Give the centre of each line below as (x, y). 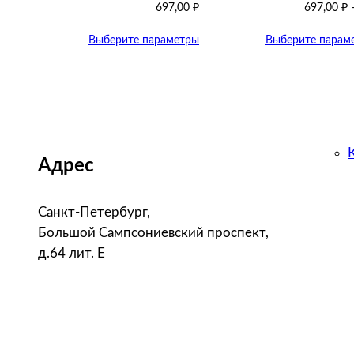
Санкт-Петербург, (94, 212)
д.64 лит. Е (72, 253)
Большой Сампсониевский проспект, (153, 232)
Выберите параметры (144, 40)
